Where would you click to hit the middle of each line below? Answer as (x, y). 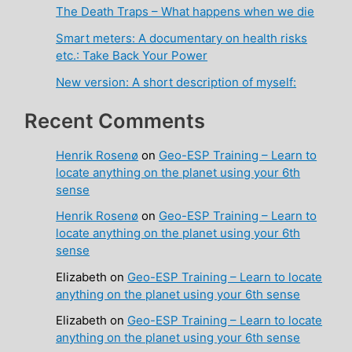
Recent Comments (115, 121)
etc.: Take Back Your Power (132, 55)
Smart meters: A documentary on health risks (182, 38)
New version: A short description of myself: (176, 82)
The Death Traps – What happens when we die (185, 11)
